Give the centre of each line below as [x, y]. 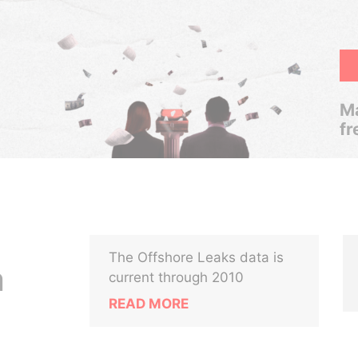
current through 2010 [177, 277]
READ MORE [149, 304]
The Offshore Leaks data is [197, 257]
